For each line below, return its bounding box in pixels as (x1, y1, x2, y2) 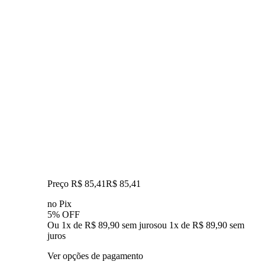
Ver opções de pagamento (47, 250, 143, 261)
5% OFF (47, 209, 80, 219)
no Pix (47, 198, 72, 209)
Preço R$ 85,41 (47, 178, 106, 189)
